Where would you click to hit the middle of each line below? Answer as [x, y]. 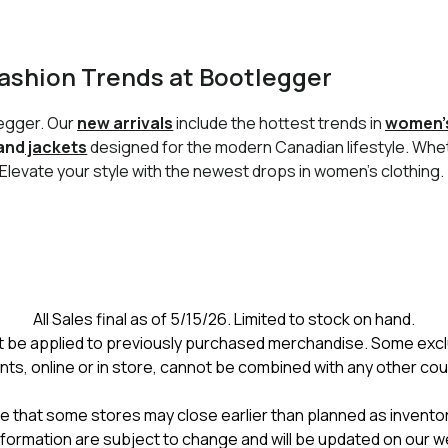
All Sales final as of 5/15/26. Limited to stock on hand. [224, 319]
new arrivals [125, 123]
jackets [56, 147]
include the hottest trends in [279, 123]
